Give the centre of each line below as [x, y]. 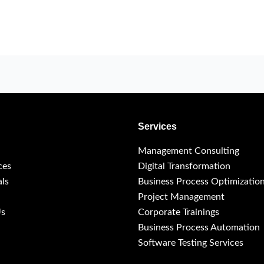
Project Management [181, 197]
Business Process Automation [199, 227]
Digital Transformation [184, 166]
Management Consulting [189, 151]
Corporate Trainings [179, 212]
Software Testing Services [191, 242]
